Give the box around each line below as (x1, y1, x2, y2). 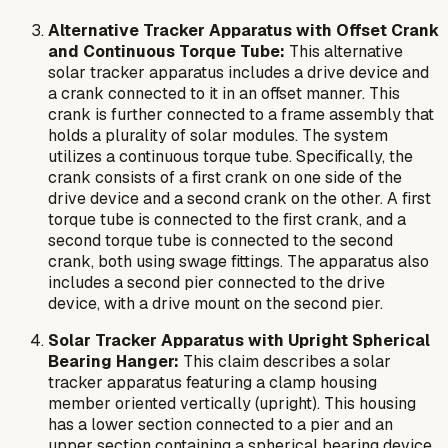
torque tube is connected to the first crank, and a (48, 208, 406, 230)
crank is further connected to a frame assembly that (48, 103, 434, 125)
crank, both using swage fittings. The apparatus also (48, 250, 429, 272)
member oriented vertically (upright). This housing (48, 392, 416, 414)
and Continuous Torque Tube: (48, 40, 285, 62)
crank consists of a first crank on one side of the (48, 166, 402, 188)
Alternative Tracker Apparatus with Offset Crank (48, 19, 439, 41)
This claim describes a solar (179, 350, 391, 372)
